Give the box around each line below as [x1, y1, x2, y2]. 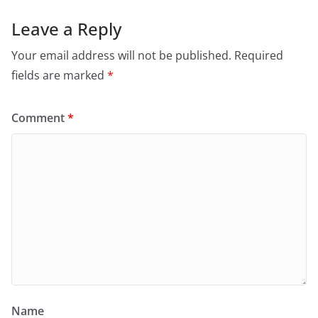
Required [234, 48, 283, 64]
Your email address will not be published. [11, 48, 231, 64]
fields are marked [11, 67, 107, 84]
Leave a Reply [11, 17, 121, 41]
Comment [11, 110, 67, 126]
